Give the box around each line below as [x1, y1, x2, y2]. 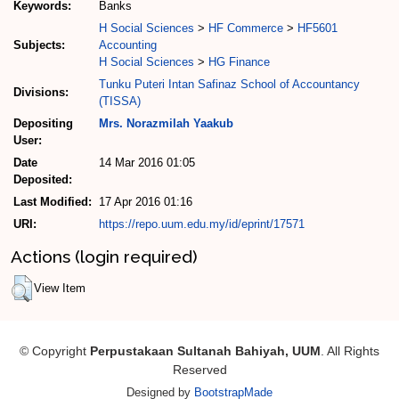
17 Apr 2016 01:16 [99, 195, 192, 209]
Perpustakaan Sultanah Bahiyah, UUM [90, 343, 321, 358]
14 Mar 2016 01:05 [99, 156, 195, 170]
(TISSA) [99, 94, 141, 109]
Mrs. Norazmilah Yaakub [99, 117, 233, 131]
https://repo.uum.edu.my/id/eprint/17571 [99, 217, 305, 232]
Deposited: [13, 173, 72, 187]
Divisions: [13, 85, 69, 100]
